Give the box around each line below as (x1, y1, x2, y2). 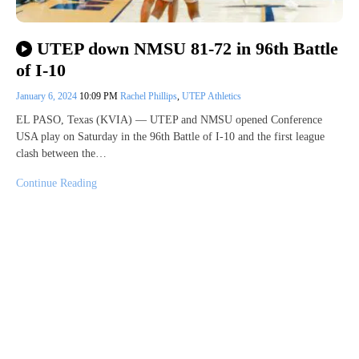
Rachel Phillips (120, 90, 177, 102)
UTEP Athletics (182, 90, 241, 102)
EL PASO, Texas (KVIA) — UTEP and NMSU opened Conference (16, 113, 322, 126)
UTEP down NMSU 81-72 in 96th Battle (36, 38, 338, 59)
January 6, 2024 (16, 90, 79, 102)
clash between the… (16, 147, 107, 159)
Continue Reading (16, 176, 97, 189)
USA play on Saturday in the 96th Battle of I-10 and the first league (16, 130, 325, 143)
